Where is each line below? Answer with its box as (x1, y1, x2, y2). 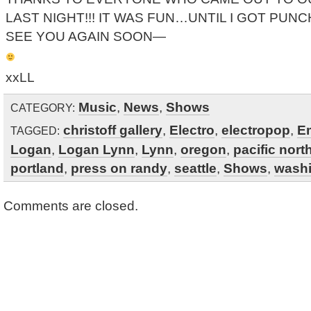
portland (10, 160, 64, 176)
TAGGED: (10, 124, 60, 137)
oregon (180, 142, 226, 157)
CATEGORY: (10, 101, 75, 114)
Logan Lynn (58, 142, 135, 157)
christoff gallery (63, 122, 162, 137)
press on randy (71, 160, 167, 176)
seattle (174, 160, 217, 176)
